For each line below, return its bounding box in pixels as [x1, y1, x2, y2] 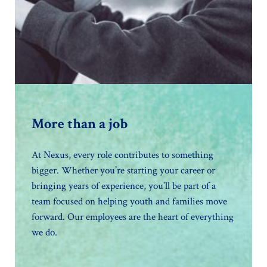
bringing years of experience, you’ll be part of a [32, 179, 216, 193]
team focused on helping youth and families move [32, 194, 228, 208]
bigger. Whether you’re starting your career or [32, 163, 216, 177]
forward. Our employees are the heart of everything [32, 210, 234, 223]
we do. [32, 225, 58, 239]
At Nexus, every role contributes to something [32, 148, 214, 162]
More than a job [32, 114, 128, 133]
